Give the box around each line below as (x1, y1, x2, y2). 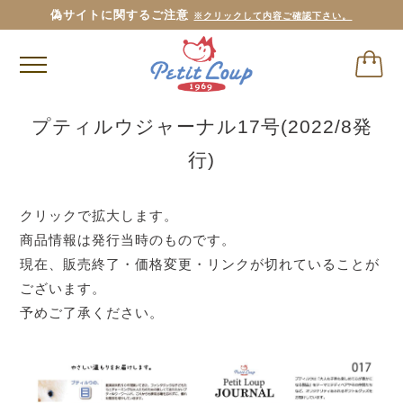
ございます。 (20, 281, 107, 297)
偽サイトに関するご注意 (50, 8, 194, 22)
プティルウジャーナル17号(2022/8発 (31, 116, 372, 138)
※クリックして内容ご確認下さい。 (193, 11, 353, 21)
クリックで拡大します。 (20, 208, 179, 224)
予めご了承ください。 (20, 305, 165, 321)
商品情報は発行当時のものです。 (20, 232, 237, 248)
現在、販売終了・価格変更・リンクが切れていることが (20, 256, 381, 273)
